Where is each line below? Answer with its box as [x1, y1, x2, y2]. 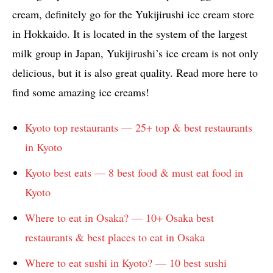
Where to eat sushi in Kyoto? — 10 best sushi [25, 255, 227, 271]
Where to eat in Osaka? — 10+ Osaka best [25, 210, 214, 225]
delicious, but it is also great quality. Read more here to [12, 65, 258, 80]
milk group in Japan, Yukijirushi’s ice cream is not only [12, 46, 258, 61]
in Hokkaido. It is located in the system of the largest [12, 26, 247, 41]
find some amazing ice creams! [12, 85, 149, 100]
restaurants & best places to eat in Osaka [25, 230, 205, 245]
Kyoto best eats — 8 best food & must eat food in [25, 165, 243, 180]
